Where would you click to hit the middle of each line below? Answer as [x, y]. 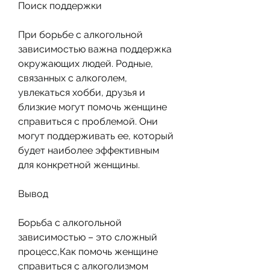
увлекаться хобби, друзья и [82, 92]
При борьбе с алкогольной [80, 34]
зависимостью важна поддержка [95, 49]
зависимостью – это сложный [88, 237]
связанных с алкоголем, [73, 78]
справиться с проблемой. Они [88, 121]
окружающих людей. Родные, [86, 63]
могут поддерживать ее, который [96, 136]
